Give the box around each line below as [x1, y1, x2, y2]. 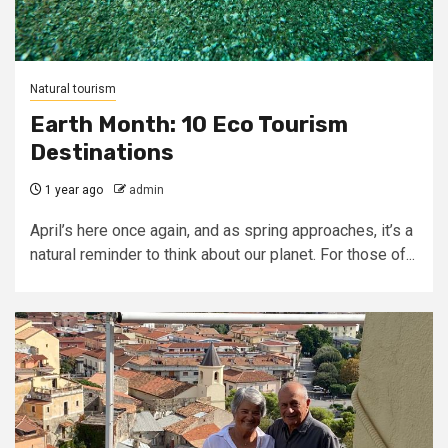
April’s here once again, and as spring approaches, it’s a [30, 221, 413, 240]
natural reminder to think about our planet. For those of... [30, 245, 415, 264]
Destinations [30, 139, 174, 166]
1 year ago [42, 183, 103, 197]
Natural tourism [30, 82, 116, 96]
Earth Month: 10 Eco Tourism [30, 111, 348, 138]
